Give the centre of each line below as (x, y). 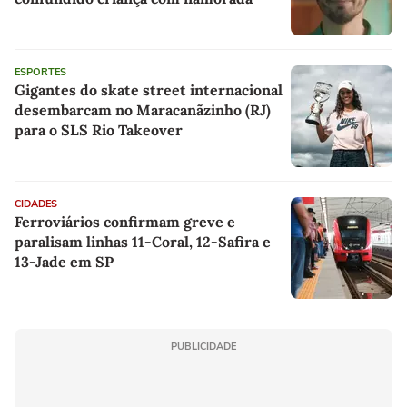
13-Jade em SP (65, 262)
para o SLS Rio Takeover (99, 130)
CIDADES (36, 204)
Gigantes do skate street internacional (149, 90)
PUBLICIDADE (203, 347)
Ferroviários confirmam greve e (125, 222)
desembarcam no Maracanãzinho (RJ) (143, 110)
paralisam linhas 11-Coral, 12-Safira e (143, 242)
